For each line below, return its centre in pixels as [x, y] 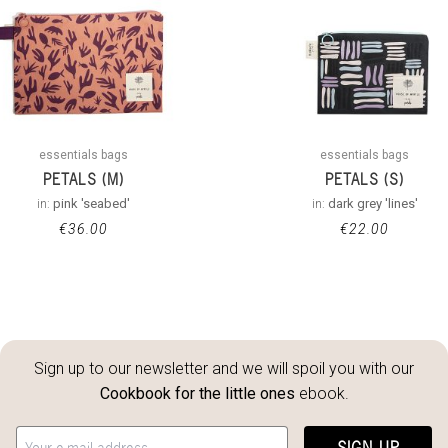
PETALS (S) [365, 178]
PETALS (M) [83, 178]
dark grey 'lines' [372, 203]
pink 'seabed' [91, 203]
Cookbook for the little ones [197, 393]
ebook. [321, 393]
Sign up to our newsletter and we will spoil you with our [224, 368]
